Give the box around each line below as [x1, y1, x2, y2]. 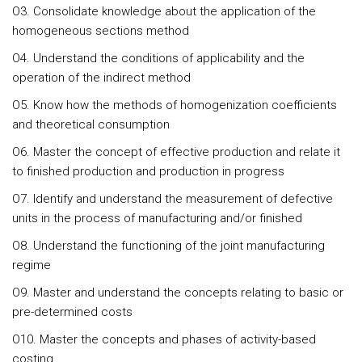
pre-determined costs [12, 305, 133, 319]
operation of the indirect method [12, 70, 191, 85]
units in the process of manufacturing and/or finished [12, 211, 302, 225]
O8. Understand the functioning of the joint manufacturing [12, 238, 325, 253]
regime [12, 258, 51, 272]
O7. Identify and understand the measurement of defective [12, 192, 333, 206]
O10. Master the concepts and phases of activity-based [12, 332, 316, 347]
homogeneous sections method [12, 23, 189, 38]
